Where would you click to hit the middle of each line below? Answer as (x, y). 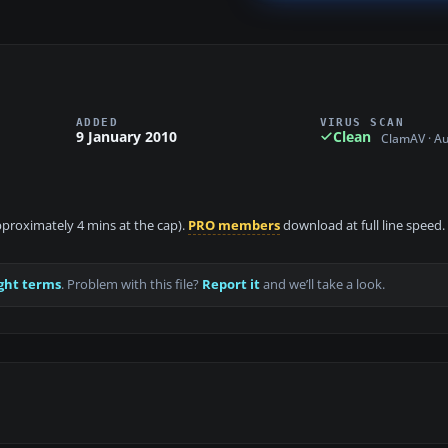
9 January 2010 (126, 136)
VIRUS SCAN (362, 121)
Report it (231, 285)
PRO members (234, 226)
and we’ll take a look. (322, 285)
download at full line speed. (362, 226)
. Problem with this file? (131, 285)
